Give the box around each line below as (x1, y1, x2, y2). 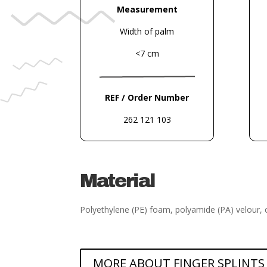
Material (80, 170, 156, 191)
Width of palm (120, 26, 175, 38)
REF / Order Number (105, 92, 190, 104)
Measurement (116, 4, 178, 15)
